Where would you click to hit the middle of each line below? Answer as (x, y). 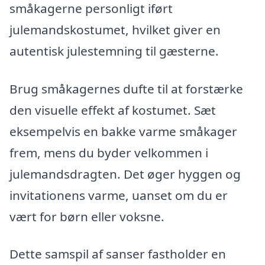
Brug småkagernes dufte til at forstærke (126, 88)
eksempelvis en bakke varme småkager (123, 131)
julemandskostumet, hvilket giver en (115, 29)
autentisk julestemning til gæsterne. (114, 51)
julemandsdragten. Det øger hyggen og (125, 174)
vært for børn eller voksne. (87, 216)
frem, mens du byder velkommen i (109, 152)
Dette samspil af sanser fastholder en (118, 254)
